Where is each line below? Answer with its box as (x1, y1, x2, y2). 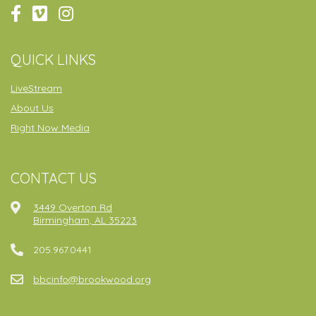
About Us (11, 102, 54, 115)
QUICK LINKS (11, 51, 96, 69)
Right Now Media (11, 121, 90, 135)
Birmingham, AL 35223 (33, 214, 137, 227)
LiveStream (11, 82, 62, 95)
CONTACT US (11, 169, 97, 188)
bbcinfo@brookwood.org (33, 273, 151, 286)
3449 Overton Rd (33, 201, 112, 214)
